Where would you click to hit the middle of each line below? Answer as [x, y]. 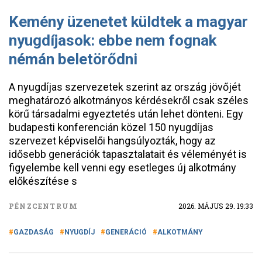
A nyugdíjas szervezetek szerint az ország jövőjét [125, 87]
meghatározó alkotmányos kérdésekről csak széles [129, 100]
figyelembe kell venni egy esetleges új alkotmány [123, 168]
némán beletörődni [73, 59]
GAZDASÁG [34, 232]
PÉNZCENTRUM [44, 206]
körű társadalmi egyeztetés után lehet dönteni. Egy [126, 114]
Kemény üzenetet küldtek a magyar [128, 22]
